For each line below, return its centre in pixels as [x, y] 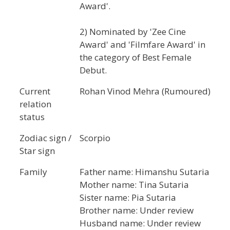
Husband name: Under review [140, 223]
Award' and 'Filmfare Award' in [142, 44]
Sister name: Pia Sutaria [128, 197]
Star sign [37, 150]
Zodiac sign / [45, 138]
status [32, 117]
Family [33, 171]
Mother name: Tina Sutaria [134, 184]
